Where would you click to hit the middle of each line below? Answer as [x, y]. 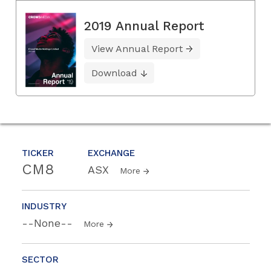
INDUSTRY [44, 207]
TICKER [38, 153]
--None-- [49, 223]
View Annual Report [137, 49]
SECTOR [40, 260]
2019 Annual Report [144, 26]
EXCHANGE [111, 153]
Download [114, 73]
